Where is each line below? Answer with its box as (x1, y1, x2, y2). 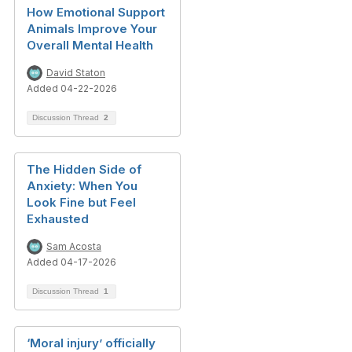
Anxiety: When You (27, 178, 137, 193)
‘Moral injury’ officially (27, 335, 156, 350)
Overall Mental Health (27, 38, 153, 53)
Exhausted (27, 211, 89, 226)
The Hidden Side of (27, 162, 141, 177)
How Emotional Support (27, 5, 165, 20)
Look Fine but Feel (27, 195, 136, 210)
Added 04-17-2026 (27, 256, 116, 268)
